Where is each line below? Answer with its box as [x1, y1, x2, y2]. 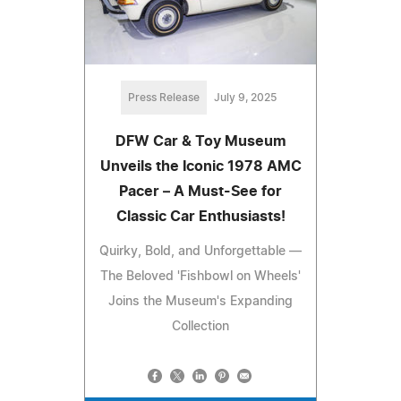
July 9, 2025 [214, 92, 277, 104]
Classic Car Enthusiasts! [115, 209, 286, 225]
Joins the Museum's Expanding [108, 295, 293, 309]
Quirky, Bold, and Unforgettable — [99, 245, 302, 259]
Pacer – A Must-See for [119, 184, 282, 200]
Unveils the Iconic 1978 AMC [99, 159, 302, 175]
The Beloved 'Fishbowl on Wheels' [100, 270, 301, 284]
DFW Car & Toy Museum [115, 134, 286, 149]
